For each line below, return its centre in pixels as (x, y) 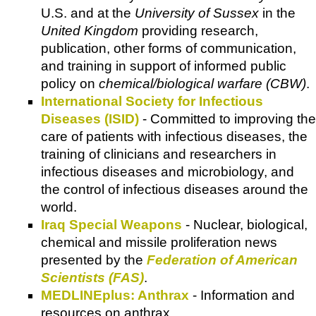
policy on (70, 84)
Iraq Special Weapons (111, 225)
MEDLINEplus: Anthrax (115, 296)
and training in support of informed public (164, 66)
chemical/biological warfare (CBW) (202, 84)
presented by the (94, 260)
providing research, (198, 31)
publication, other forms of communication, (169, 49)
